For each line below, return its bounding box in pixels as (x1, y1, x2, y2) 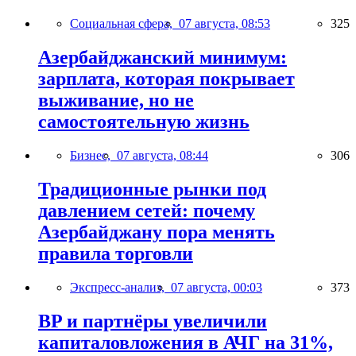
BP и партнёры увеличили (38, 310, 267, 331)
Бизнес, (70, 149, 117, 163)
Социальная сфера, (70, 17, 179, 31)
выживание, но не (38, 90, 194, 111)
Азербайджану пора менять (38, 222, 275, 242)
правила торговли (38, 243, 193, 264)
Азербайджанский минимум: (38, 47, 287, 68)
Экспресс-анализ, (70, 280, 171, 294)
